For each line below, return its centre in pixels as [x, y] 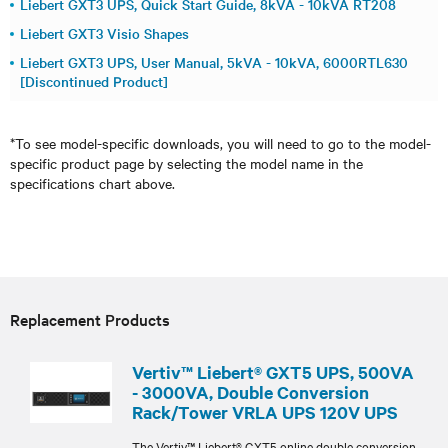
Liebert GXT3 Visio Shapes [104, 32]
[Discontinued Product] [94, 80]
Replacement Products [90, 318]
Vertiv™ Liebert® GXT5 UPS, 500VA [273, 371]
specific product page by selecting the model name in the [186, 162]
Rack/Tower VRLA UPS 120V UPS [265, 411]
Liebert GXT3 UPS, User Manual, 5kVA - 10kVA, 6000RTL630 [214, 61]
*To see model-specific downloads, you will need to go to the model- [220, 142]
